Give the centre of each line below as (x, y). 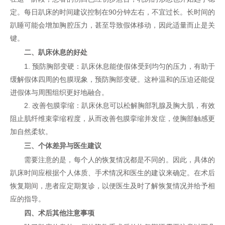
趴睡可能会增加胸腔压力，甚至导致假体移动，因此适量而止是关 (113, 25)
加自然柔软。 (31, 132)
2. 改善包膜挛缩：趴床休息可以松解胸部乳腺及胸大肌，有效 (120, 106)
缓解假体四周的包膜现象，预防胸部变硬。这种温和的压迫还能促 (113, 80)
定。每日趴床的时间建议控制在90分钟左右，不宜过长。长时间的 (113, 12)
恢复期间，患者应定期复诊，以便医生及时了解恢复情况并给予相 (113, 186)
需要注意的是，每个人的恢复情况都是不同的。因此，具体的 (120, 160)
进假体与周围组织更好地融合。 (59, 93)
